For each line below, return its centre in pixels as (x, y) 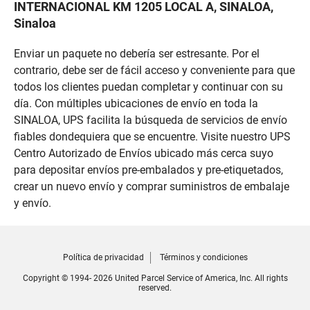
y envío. (33, 203)
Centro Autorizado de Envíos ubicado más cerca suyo (144, 154)
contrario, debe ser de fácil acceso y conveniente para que (154, 71)
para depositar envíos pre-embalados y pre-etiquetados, (148, 170)
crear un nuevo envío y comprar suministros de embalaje (152, 187)
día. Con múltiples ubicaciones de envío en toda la (136, 104)
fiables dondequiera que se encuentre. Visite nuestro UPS (152, 137)
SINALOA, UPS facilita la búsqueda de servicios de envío (151, 120)
